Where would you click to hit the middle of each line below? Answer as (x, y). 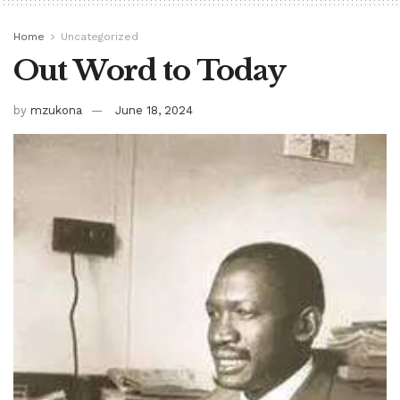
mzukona (56, 111)
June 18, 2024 (154, 111)
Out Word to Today (150, 71)
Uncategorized (100, 37)
